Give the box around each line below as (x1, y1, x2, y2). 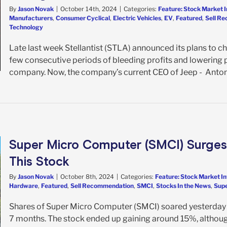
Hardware (9, 181, 38, 190)
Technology (9, 23, 43, 31)
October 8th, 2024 (60, 172, 114, 180)
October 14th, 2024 (60, 5, 117, 13)
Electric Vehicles (113, 14, 161, 22)
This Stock (9, 154, 69, 169)
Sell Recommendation (70, 181, 134, 190)
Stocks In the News (156, 181, 211, 190)
